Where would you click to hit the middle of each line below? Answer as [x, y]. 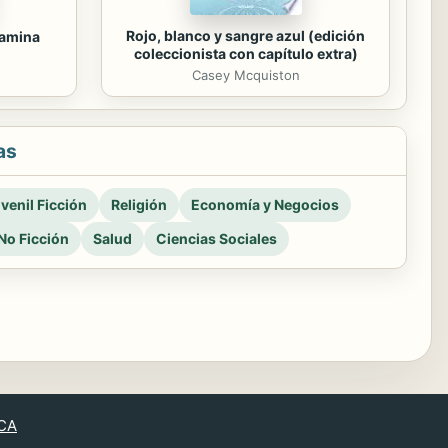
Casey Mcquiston [245, 75]
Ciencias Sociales [216, 238]
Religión [139, 204]
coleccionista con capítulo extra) [245, 53]
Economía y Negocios [265, 204]
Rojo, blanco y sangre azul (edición [245, 35]
